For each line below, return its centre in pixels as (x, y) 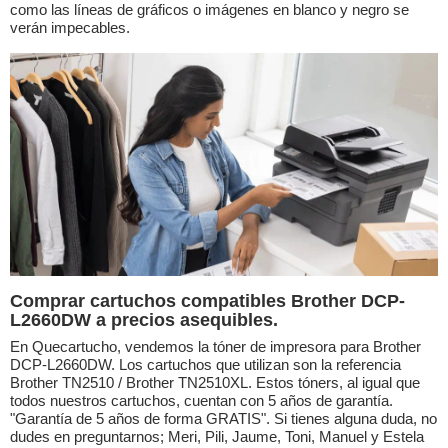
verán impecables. (70, 28)
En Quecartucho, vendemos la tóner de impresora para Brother (215, 347)
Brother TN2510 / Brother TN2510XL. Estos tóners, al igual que (215, 383)
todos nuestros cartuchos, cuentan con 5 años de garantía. (201, 401)
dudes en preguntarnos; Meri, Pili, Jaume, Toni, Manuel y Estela (217, 437)
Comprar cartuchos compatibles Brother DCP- (207, 301)
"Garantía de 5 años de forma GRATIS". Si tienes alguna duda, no (223, 419)
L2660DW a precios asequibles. (144, 320)
